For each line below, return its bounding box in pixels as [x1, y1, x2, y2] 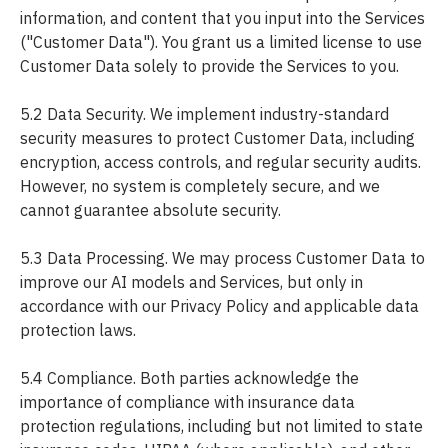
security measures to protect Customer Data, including [20, 128, 415, 149]
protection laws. [20, 320, 136, 341]
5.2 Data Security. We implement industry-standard [20, 104, 389, 125]
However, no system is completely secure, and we [20, 176, 380, 197]
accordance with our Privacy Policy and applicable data [20, 296, 419, 317]
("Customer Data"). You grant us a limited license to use [20, 32, 422, 53]
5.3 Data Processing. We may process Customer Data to [20, 248, 425, 269]
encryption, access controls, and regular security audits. [20, 152, 421, 173]
